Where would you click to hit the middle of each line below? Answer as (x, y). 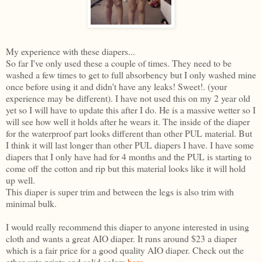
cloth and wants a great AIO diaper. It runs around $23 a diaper (121, 238)
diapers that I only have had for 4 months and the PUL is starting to (129, 156)
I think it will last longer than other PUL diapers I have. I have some (130, 144)
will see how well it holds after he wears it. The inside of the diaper (128, 121)
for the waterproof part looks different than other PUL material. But (129, 133)
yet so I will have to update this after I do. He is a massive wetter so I (131, 109)
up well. (20, 180)
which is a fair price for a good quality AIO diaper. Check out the (125, 250)
